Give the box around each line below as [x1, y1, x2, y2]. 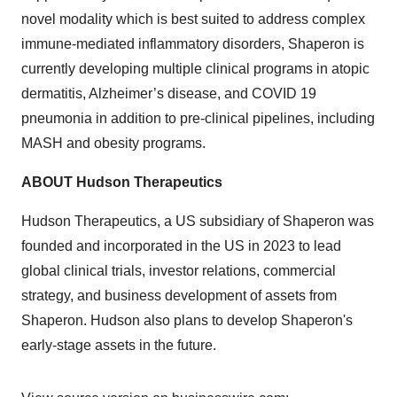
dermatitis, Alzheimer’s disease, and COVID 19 [21, 86, 316, 101]
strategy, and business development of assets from [21, 288, 337, 303]
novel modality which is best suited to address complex [21, 12, 365, 27]
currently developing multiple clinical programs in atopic [21, 61, 370, 76]
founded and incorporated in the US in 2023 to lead [21, 238, 341, 253]
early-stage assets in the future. [21, 338, 216, 353]
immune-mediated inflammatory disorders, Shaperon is [21, 36, 364, 51]
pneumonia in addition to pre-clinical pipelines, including [21, 111, 375, 126]
